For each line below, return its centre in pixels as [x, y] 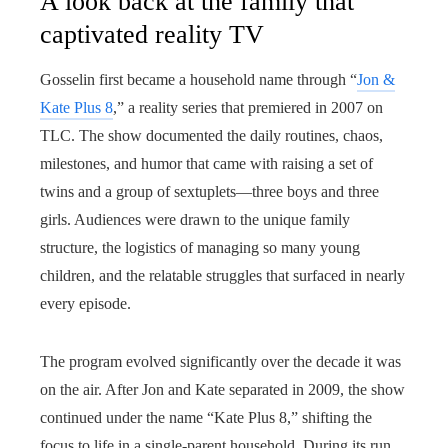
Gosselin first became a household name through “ [198, 79]
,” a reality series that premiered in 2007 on [248, 107]
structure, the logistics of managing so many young [200, 247]
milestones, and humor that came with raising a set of [206, 163]
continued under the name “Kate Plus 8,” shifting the [206, 417]
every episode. [85, 303]
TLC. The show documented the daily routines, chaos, [211, 135]
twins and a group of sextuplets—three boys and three [209, 191]
